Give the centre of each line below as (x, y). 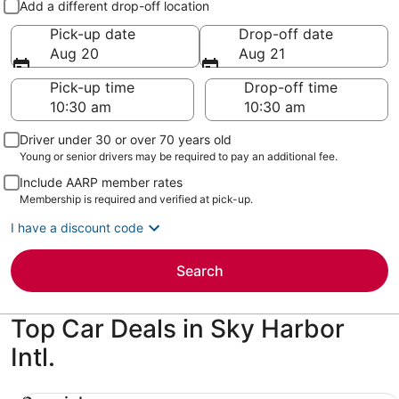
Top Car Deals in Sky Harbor (178, 329)
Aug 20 (74, 53)
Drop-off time (291, 87)
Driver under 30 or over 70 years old (126, 139)
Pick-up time (92, 87)
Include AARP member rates (101, 182)
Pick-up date (93, 34)
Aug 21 (262, 53)
